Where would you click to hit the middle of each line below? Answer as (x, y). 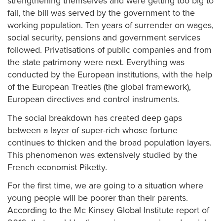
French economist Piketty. (57, 167)
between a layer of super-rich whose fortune (92, 130)
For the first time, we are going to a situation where (105, 185)
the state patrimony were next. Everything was (96, 62)
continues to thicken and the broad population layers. (110, 142)
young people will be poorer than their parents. (98, 198)
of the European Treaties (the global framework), (99, 87)
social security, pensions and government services (104, 37)
